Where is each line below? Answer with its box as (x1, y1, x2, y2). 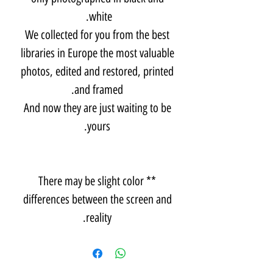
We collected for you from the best (25, 27, 169, 42)
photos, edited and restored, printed (21, 63, 174, 79)
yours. (87, 118, 110, 133)
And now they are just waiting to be (23, 100, 171, 115)
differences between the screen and (23, 191, 172, 207)
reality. (86, 210, 112, 225)
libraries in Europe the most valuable (20, 45, 174, 60)
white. (88, 9, 112, 24)
